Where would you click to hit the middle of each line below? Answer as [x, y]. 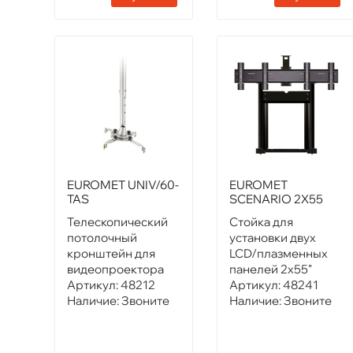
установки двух [273, 238]
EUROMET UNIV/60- [123, 185]
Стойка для [262, 222]
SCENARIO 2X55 [277, 199]
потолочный [102, 238]
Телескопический [117, 222]
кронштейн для [111, 253]
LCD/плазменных [279, 253]
